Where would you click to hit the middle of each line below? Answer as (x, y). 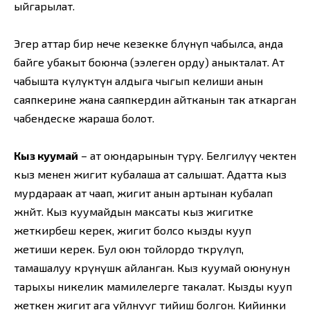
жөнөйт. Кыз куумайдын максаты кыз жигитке (134, 212)
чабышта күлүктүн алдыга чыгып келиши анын (138, 81)
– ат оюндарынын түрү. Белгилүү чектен (187, 156)
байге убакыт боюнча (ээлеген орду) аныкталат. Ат (149, 62)
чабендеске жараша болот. (84, 118)
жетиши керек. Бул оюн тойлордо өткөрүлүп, (129, 249)
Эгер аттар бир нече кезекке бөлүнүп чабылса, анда (148, 44)
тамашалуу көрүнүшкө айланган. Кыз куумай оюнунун (152, 268)
